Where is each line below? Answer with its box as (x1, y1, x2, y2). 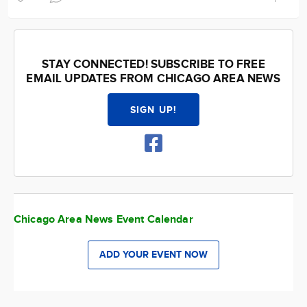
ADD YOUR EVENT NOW (99, 249, 208, 260)
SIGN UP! (130, 104, 177, 116)
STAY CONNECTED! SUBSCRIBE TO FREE (42, 58, 265, 71)
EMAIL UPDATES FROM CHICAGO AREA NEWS (26, 72, 281, 86)
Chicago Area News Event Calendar (14, 213, 193, 226)
